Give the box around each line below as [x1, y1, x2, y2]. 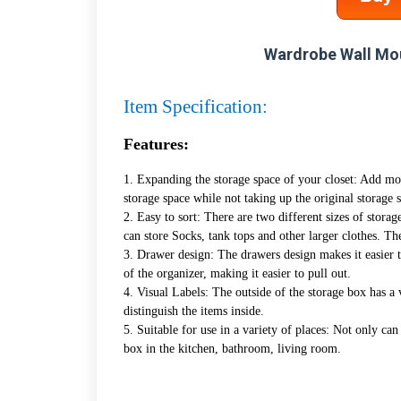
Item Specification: [124, 96, 268, 117]
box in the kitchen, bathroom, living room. [124, 342, 341, 355]
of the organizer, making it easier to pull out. [124, 267, 351, 280]
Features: [124, 135, 189, 153]
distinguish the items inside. [124, 304, 264, 318]
